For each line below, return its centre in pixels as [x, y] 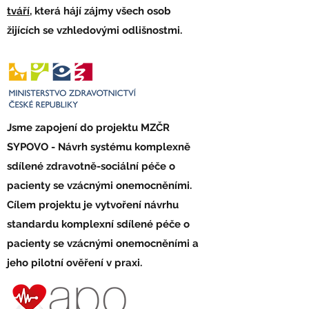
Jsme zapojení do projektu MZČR [88, 128]
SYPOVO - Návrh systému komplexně [99, 147]
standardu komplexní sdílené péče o [98, 224]
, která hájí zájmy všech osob [100, 11]
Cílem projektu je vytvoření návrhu [93, 205]
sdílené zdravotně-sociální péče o [91, 166]
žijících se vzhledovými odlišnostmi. [94, 30]
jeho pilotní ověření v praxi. [74, 263]
